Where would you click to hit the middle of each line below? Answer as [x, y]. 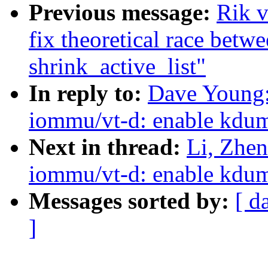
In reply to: [88, 93]
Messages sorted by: [132, 201]
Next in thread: [108, 147]
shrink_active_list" [117, 66]
